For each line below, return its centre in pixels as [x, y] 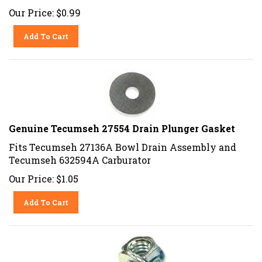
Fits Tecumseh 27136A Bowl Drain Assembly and [123, 143]
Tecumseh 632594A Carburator [80, 156]
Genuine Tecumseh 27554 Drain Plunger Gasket [122, 124]
